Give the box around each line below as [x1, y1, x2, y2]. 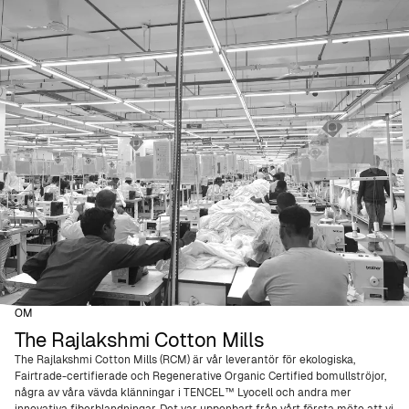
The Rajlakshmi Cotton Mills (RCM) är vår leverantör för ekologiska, [15, 352, 355, 367]
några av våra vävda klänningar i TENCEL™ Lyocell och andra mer [15, 385, 351, 400]
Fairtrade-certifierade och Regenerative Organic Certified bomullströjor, [15, 369, 386, 383]
